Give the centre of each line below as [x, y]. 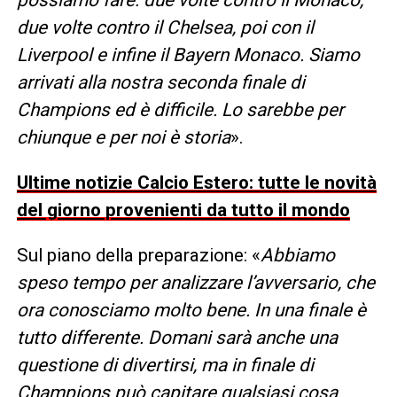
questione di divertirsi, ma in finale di [165, 366]
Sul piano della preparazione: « [138, 256]
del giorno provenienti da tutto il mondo [183, 210]
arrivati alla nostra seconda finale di [160, 83]
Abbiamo [297, 256]
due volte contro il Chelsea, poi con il [165, 28]
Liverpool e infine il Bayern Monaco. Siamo [188, 55]
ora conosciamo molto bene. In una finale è [191, 311]
